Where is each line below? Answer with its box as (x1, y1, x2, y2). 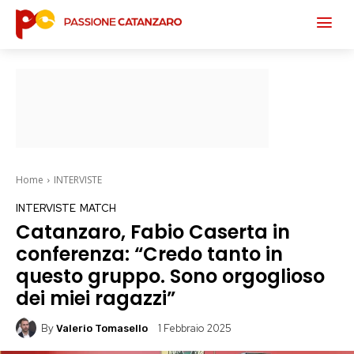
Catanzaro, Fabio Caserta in (16, 219, 290, 245)
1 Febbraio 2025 (158, 322, 232, 336)
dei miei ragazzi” (16, 285, 175, 311)
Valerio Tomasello (56, 322, 148, 334)
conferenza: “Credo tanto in (16, 241, 283, 267)
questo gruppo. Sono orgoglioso (16, 263, 325, 289)
